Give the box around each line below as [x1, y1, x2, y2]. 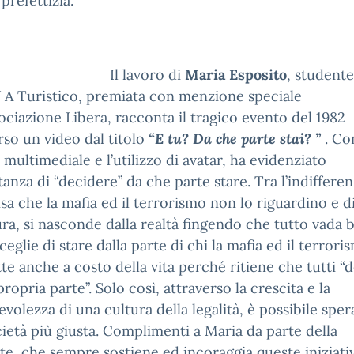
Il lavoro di [110, 65, 185, 84]
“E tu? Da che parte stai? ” [149, 129, 325, 148]
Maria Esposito [185, 65, 287, 84]
